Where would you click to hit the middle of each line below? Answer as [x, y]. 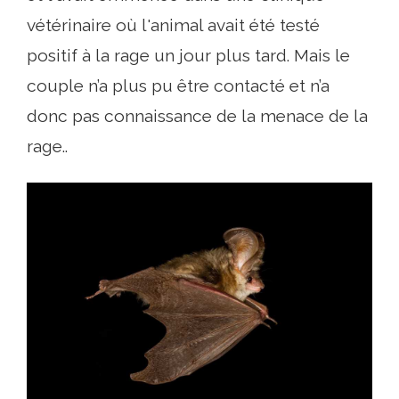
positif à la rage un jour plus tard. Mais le [188, 55]
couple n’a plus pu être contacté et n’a [178, 85]
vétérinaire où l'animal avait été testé [173, 25]
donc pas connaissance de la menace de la [197, 116]
